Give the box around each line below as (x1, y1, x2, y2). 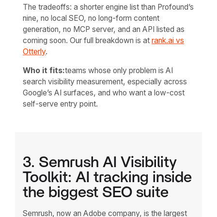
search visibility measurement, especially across (23, 77, 187, 86)
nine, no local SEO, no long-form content (23, 14, 160, 23)
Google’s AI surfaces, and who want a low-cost (23, 88, 185, 97)
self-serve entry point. (23, 99, 98, 108)
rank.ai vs (152, 36, 185, 46)
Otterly (23, 47, 46, 57)
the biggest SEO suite (23, 185, 169, 201)
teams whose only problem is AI (65, 65, 173, 75)
